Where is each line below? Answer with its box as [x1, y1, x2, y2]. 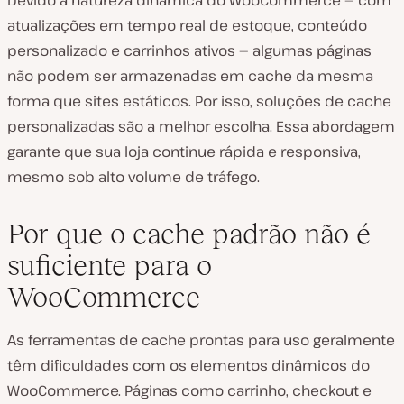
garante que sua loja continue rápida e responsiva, [7, 142, 361, 162]
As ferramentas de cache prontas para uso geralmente [7, 330, 395, 351]
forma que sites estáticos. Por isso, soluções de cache [7, 91, 391, 112]
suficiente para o [7, 249, 212, 282]
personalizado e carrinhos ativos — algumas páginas [7, 41, 372, 61]
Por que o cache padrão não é [7, 217, 371, 251]
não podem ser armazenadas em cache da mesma [7, 66, 373, 87]
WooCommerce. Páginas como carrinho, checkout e [7, 381, 372, 401]
